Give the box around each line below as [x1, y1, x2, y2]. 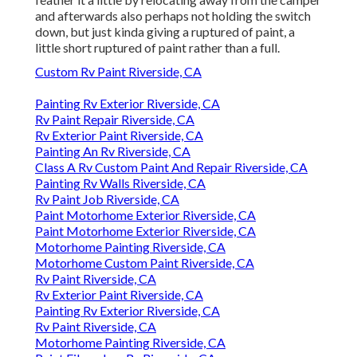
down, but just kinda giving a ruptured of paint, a [35, 24, 295, 40]
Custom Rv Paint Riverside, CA [35, 64, 202, 80]
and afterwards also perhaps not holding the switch [35, 8, 311, 24]
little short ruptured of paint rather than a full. [35, 40, 280, 56]
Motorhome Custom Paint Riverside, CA [35, 255, 254, 271]
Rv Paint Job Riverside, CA [35, 191, 179, 207]
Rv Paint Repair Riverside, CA [35, 112, 194, 127]
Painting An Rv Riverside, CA [35, 143, 190, 159]
